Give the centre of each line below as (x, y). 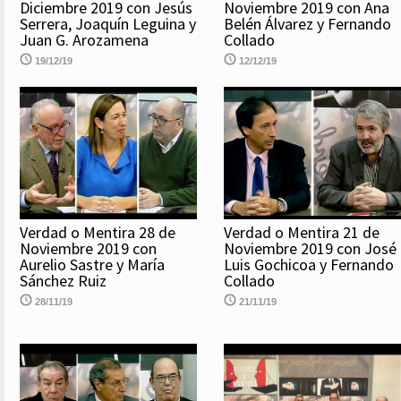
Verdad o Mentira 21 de (302, 233)
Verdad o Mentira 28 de (98, 233)
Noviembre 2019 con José (310, 249)
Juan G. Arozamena (84, 39)
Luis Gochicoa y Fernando (309, 265)
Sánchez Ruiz (63, 281)
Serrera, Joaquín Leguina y (108, 23)
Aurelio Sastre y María (92, 265)
